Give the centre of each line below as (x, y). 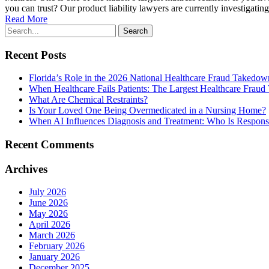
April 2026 (50, 225)
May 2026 (48, 214)
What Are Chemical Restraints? (88, 100)
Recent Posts (35, 55)
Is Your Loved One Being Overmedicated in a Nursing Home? (147, 110)
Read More (26, 19)
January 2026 (54, 257)
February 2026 (57, 246)
